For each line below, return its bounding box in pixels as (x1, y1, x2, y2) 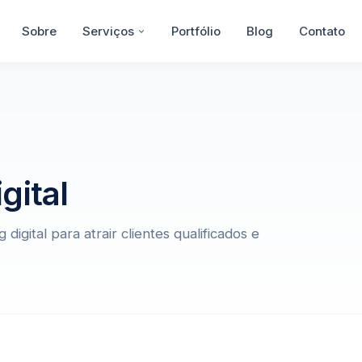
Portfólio (170, 23, 221, 39)
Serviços (82, 23, 134, 39)
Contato (298, 23, 345, 39)
